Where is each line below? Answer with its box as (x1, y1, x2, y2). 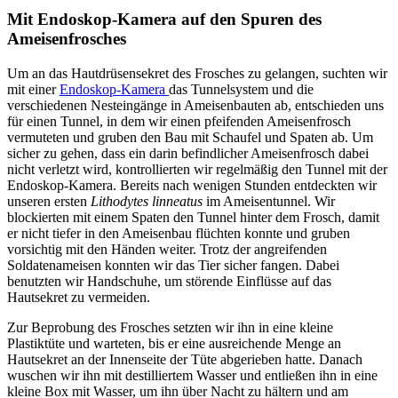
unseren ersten (7, 194, 91, 210)
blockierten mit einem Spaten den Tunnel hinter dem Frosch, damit (7, 210, 379, 226)
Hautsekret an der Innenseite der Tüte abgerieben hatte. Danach (7, 352, 362, 368)
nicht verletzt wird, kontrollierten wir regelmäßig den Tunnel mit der (7, 162, 387, 178)
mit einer (7, 82, 60, 98)
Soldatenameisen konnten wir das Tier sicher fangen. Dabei (7, 258, 339, 274)
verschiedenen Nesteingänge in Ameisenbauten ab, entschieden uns (7, 98, 384, 114)
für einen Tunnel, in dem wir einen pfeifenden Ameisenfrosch (7, 114, 351, 130)
